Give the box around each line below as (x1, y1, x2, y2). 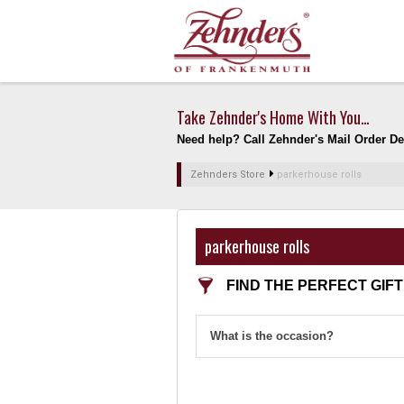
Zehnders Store (190, 169, 265, 180)
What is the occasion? (210, 329, 334, 343)
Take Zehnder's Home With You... (177, 106, 369, 129)
